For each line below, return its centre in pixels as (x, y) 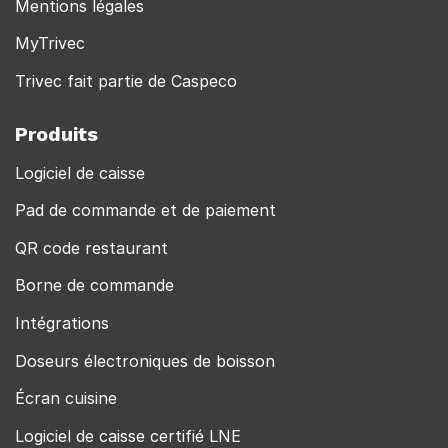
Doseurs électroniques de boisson (145, 360)
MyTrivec (50, 43)
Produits (56, 133)
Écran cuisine (66, 398)
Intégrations (62, 322)
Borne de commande (94, 285)
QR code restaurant (91, 247)
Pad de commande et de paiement (145, 210)
